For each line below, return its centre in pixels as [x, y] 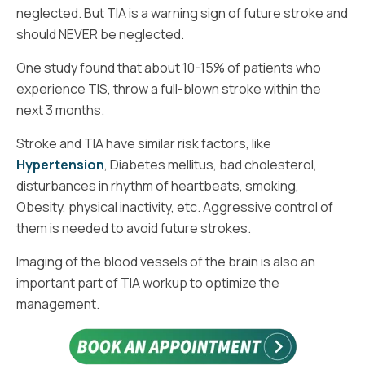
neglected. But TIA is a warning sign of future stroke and [182, 13]
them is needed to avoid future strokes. [134, 229]
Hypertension [60, 165]
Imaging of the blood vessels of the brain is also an [166, 262]
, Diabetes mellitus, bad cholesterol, [211, 165]
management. [58, 304]
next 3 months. [60, 110]
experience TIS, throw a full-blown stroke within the [169, 89]
